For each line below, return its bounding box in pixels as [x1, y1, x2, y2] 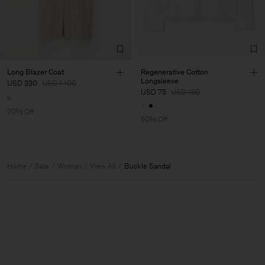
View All [90, 161, 116, 171]
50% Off [141, 115, 168, 124]
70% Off [7, 107, 34, 117]
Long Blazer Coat [7, 67, 64, 76]
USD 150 [171, 87, 200, 96]
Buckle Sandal [124, 161, 171, 171]
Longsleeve [141, 76, 179, 85]
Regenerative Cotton [141, 67, 208, 76]
